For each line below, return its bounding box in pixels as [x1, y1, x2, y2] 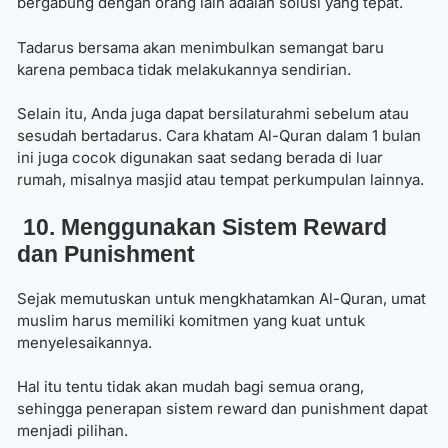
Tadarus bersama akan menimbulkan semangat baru [17, 37, 384, 57]
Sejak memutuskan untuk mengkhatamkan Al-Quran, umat [17, 288, 426, 308]
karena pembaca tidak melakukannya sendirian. [17, 59, 351, 79]
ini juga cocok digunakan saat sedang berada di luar [17, 148, 383, 168]
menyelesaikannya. [17, 332, 152, 352]
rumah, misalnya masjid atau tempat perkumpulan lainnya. [17, 170, 424, 190]
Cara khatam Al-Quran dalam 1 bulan [166, 126, 421, 146]
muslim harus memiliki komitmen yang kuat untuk [17, 310, 365, 330]
